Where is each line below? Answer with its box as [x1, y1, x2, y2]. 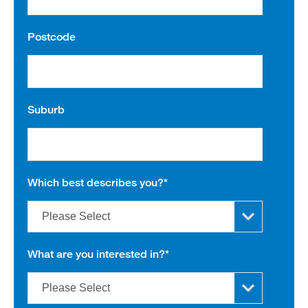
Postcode [27, 30, 76, 43]
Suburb [27, 102, 65, 116]
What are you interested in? [27, 247, 165, 261]
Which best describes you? [27, 175, 164, 189]
